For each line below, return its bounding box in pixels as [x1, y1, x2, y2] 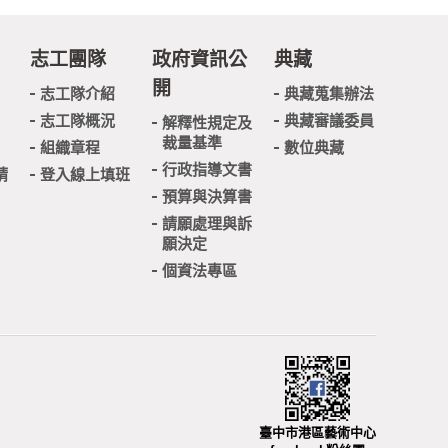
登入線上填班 [40, 166, 130, 183]
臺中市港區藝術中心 [259, 425, 376, 440]
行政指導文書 [162, 161, 252, 178]
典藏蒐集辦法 [284, 85, 374, 102]
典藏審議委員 [284, 112, 374, 129]
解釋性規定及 [162, 114, 252, 131]
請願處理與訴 [162, 215, 252, 232]
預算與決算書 [162, 188, 252, 205]
